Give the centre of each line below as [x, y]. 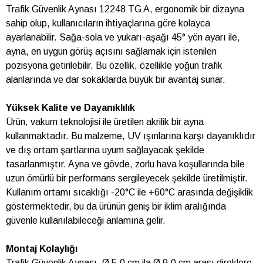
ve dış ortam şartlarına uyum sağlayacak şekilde [105, 150]
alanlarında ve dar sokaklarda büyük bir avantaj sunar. [116, 80]
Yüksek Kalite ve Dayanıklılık [70, 108]
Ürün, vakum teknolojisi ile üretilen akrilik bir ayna [105, 122]
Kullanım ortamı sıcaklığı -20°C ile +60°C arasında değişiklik [129, 193]
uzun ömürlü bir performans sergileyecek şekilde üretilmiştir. [127, 178]
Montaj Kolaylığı [42, 249]
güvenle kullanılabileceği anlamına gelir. [86, 221]
